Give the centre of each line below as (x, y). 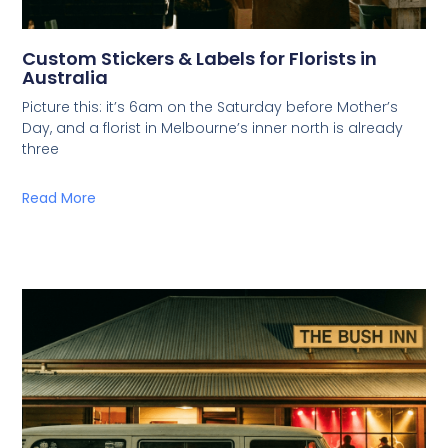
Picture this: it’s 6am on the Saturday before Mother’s (210, 107)
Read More (59, 198)
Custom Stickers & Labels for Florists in (200, 59)
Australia (65, 78)
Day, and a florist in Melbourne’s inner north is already (213, 128)
